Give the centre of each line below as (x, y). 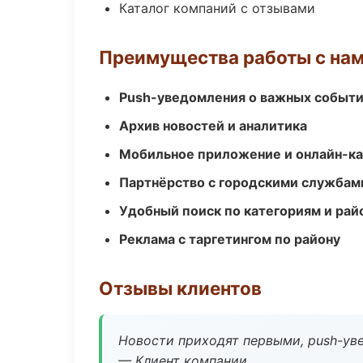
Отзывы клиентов (180, 288)
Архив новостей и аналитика (213, 126)
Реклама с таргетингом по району (230, 239)
